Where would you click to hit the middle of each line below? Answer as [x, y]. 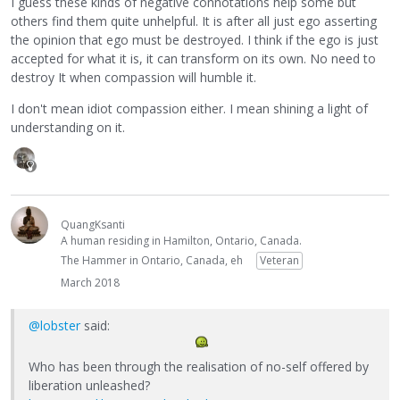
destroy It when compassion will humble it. [133, 77]
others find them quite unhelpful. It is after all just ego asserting [194, 21]
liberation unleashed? [89, 386]
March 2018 [90, 282]
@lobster [54, 325]
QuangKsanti [93, 224]
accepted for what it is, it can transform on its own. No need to [193, 58]
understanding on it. [68, 127]
